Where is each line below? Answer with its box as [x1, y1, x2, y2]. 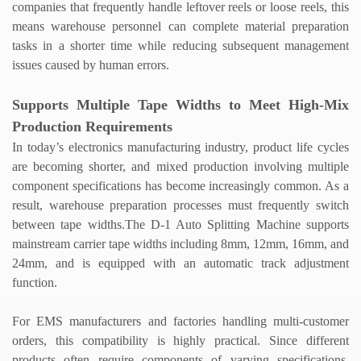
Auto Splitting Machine [176, 218, 301, 232]
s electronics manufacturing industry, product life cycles [58, 140, 350, 155]
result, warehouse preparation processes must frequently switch [12, 198, 349, 213]
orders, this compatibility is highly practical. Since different [12, 334, 349, 348]
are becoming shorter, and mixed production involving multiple [12, 160, 349, 174]
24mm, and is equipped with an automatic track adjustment [12, 256, 349, 271]
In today [12, 140, 56, 155]
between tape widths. [12, 218, 125, 232]
